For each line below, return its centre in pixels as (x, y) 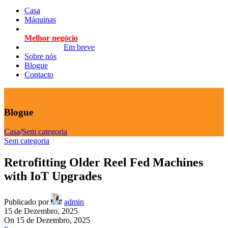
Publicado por (26, 202)
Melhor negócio (51, 38)
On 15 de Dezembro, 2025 (47, 220)
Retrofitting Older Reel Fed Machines (104, 163)
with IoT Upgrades (53, 176)
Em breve (79, 47)
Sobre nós (40, 56)
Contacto (39, 75)
